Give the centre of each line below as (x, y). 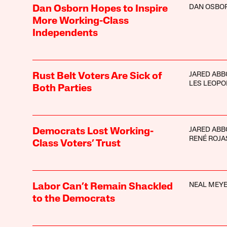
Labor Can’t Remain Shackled (102, 187)
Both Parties (62, 88)
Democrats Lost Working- (93, 131)
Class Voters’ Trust (76, 144)
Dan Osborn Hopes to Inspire (100, 9)
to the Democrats (73, 199)
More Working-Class (80, 21)
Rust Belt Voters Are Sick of (97, 76)
